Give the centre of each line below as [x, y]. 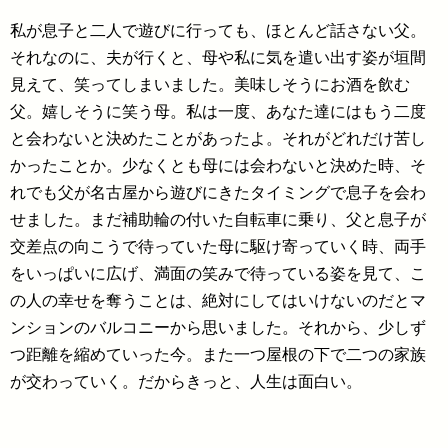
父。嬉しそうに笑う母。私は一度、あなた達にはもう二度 [218, 111]
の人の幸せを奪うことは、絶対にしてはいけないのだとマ [218, 300]
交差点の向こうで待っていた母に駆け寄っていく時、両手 [218, 246]
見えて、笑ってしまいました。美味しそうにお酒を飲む [210, 84]
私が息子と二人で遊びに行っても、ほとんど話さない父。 [218, 30]
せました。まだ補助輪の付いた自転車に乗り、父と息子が [218, 219]
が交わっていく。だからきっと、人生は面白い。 [186, 381]
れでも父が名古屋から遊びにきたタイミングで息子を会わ [218, 192]
